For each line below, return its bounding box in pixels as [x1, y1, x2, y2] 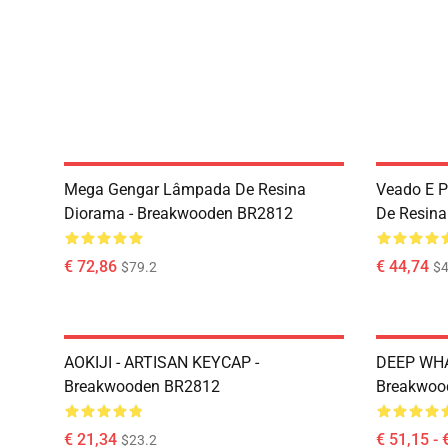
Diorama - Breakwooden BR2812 [64, 204, 293, 223]
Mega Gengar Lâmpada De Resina [64, 180, 306, 199]
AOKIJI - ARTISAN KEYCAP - [64, 353, 259, 372]
